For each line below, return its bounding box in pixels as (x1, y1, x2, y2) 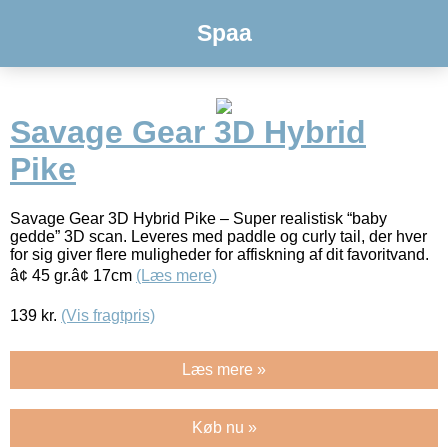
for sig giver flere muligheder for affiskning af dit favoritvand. (10, 245, 429, 263)
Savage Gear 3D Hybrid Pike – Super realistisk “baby (10, 209, 387, 227)
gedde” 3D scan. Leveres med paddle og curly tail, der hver (10, 227, 427, 245)
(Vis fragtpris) (61, 306, 155, 324)
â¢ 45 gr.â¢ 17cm (10, 266, 136, 284)
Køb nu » (191, 418, 257, 436)
